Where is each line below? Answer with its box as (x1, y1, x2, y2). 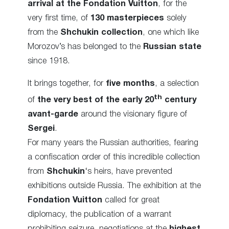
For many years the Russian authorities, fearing (28, 139, 198, 147)
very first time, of (28, 14, 90, 22)
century (162, 96, 196, 104)
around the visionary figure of (78, 110, 187, 118)
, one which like (143, 29, 199, 37)
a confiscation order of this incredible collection (28, 153, 200, 161)
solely (164, 14, 187, 22)
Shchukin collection (60, 29, 143, 37)
